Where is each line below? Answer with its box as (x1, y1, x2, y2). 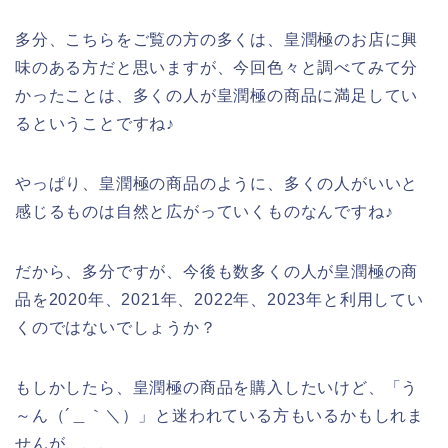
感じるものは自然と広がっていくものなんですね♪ (15, 202, 394, 220)
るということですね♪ (15, 114, 176, 132)
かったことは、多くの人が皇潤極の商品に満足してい (15, 86, 419, 104)
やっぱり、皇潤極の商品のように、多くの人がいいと (15, 174, 419, 192)
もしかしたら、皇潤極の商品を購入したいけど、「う (15, 378, 419, 396)
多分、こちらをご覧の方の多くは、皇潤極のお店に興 (15, 30, 419, 48)
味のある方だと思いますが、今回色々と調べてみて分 (15, 58, 419, 76)
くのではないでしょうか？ (15, 318, 217, 336)
